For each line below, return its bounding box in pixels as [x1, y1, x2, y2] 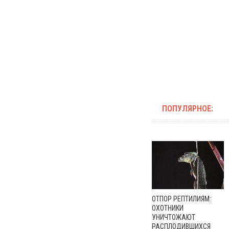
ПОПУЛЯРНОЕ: [162, 104, 213, 113]
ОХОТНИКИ [152, 203, 184, 212]
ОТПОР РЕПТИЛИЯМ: [152, 194, 211, 203]
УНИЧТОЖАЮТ [152, 213, 195, 221]
